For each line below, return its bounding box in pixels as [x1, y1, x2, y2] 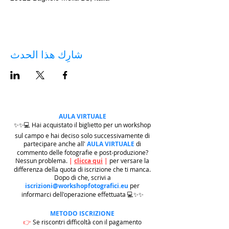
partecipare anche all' [24, 140, 87, 148]
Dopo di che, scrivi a [54, 173, 111, 181]
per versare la [108, 156, 149, 165]
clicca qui [74, 156, 103, 165]
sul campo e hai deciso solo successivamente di [15, 131, 150, 140]
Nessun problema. [15, 156, 69, 165]
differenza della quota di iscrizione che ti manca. [14, 165, 151, 173]
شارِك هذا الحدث [10, 48, 83, 61]
